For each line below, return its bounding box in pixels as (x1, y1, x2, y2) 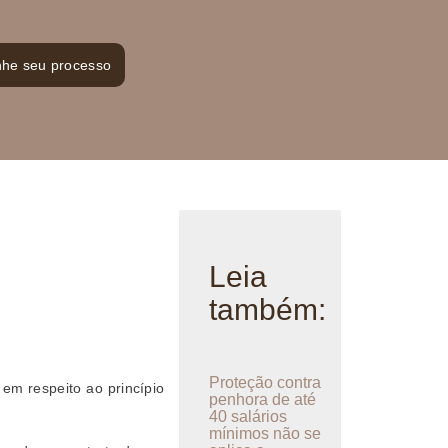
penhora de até (209, 391, 317, 408)
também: (209, 293, 327, 326)
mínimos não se (209, 425, 322, 442)
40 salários (209, 408, 288, 425)
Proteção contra (209, 374, 322, 391)
